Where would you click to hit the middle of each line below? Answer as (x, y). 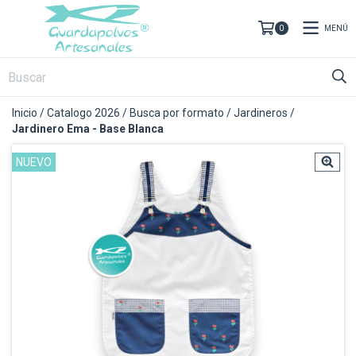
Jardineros (261, 113)
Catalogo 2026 (83, 113)
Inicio (25, 113)
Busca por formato (177, 113)
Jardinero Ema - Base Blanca (88, 129)
